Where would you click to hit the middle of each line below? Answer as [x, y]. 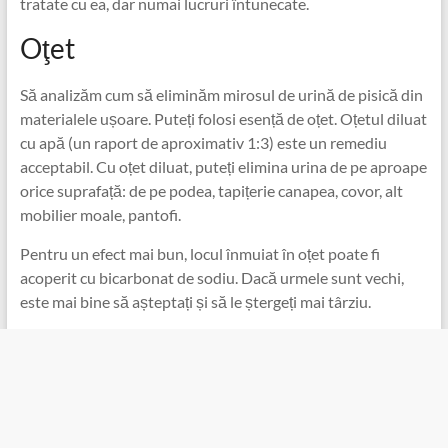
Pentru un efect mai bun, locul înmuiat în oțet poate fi [199, 253]
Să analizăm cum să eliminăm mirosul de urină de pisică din [221, 94]
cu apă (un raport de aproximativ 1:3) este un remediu [203, 142]
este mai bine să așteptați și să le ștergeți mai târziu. [195, 301]
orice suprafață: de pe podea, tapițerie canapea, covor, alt [211, 190]
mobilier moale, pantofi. [100, 214]
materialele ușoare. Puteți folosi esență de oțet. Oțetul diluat [223, 118]
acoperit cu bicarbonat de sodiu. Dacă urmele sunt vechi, [211, 277]
